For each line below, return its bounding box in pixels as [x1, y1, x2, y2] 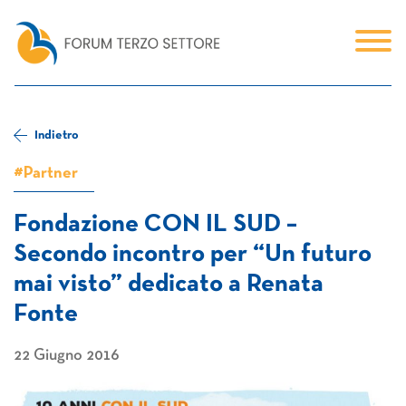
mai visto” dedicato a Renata [14, 273, 324, 296]
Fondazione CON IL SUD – [14, 213, 297, 237]
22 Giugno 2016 [14, 348, 119, 363]
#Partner [14, 166, 78, 181]
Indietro [34, 129, 79, 141]
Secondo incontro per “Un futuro [14, 243, 372, 266]
